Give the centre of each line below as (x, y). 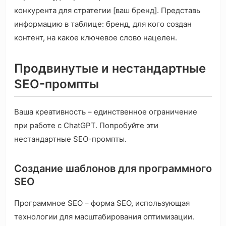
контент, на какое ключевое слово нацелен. (96, 38)
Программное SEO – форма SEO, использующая (102, 203)
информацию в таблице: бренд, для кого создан (103, 24)
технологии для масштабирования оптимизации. (104, 217)
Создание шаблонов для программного (113, 169)
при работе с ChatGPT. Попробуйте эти (86, 126)
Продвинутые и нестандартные (110, 69)
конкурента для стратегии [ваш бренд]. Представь (107, 11)
